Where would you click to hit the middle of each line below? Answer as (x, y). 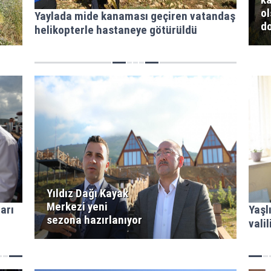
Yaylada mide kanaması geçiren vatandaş (135, 16)
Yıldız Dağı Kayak (87, 193)
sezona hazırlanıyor (94, 220)
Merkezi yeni (77, 207)
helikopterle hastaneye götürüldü (116, 30)
